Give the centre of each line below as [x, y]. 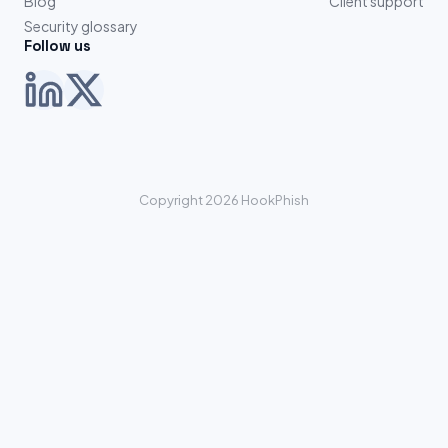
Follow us [57, 45]
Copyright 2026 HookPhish [224, 199]
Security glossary [81, 25]
